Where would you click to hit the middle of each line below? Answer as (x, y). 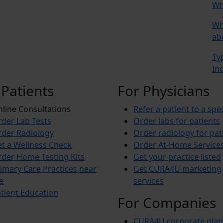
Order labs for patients (177, 121)
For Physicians (164, 90)
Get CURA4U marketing (177, 168)
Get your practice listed (177, 157)
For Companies (167, 202)
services (149, 180)
